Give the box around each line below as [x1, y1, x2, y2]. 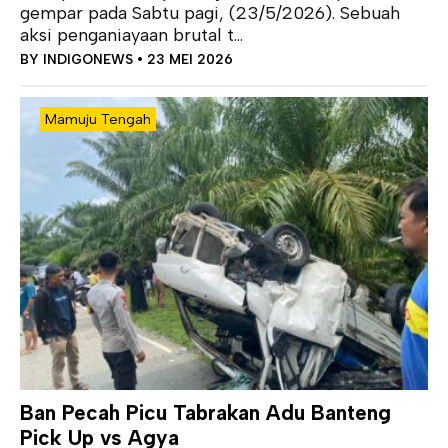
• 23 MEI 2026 [133, 51, 233, 68]
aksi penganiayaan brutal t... [20, 24, 243, 47]
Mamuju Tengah [45, 110, 151, 129]
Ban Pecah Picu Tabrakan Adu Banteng [20, 400, 391, 426]
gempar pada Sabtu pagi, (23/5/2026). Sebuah [20, 2, 400, 25]
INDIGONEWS [43, 51, 133, 68]
